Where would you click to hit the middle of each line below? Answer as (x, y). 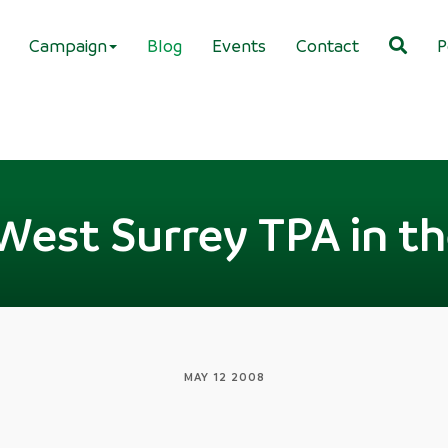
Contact (327, 45)
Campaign (68, 45)
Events (239, 45)
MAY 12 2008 (224, 376)
